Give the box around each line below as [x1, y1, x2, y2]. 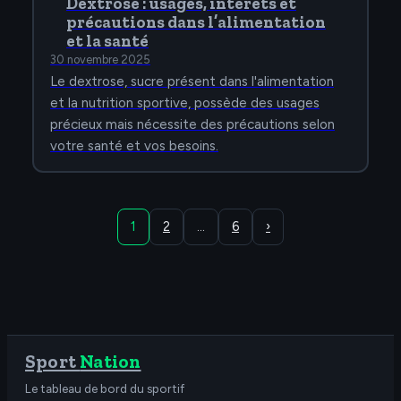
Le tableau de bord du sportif [25, 381, 184, 397]
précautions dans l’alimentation [66, 13, 326, 33]
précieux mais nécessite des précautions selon [50, 116, 335, 133]
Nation [80, 350, 141, 373]
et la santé [66, 31, 149, 52]
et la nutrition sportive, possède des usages [50, 95, 320, 112]
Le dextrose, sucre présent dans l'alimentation [50, 73, 334, 90]
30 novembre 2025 [50, 53, 150, 67]
